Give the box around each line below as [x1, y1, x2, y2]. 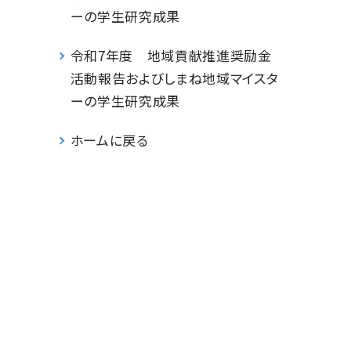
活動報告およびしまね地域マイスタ [70, 67, 279, 88]
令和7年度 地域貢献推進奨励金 [70, 45, 272, 65]
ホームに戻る [70, 130, 149, 150]
